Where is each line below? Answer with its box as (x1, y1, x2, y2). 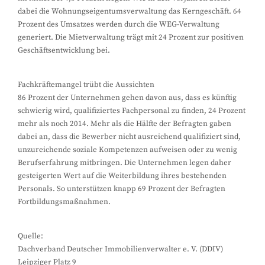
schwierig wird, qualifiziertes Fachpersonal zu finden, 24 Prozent (18, 106, 245, 115)
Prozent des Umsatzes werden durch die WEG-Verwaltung (18, 20, 219, 29)
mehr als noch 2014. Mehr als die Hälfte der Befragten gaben (18, 119, 231, 128)
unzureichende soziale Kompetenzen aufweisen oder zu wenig (18, 145, 237, 154)
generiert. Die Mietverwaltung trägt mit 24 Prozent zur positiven (18, 33, 244, 42)
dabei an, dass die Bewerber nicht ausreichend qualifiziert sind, (18, 132, 241, 141)
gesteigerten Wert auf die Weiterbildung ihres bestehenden (18, 171, 227, 180)
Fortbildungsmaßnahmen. (18, 197, 111, 206)
